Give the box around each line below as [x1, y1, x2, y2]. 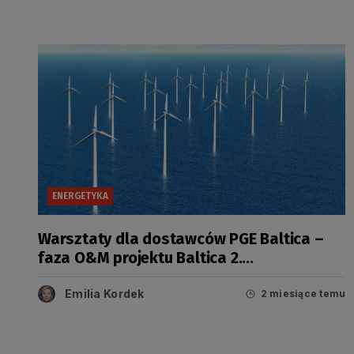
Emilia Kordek [65, 286, 145, 300]
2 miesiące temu [260, 288, 346, 300]
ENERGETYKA [52, 190, 108, 202]
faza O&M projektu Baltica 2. [38, 247, 243, 267]
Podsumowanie [38, 266, 147, 286]
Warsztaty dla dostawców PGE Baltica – [38, 228, 324, 248]
